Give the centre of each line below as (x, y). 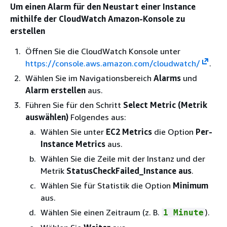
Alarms (167, 78)
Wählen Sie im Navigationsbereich (89, 78)
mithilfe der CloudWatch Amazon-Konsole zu (98, 18)
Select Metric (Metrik (165, 105)
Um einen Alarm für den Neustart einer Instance (103, 6)
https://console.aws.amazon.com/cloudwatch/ (113, 63)
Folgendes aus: (97, 117)
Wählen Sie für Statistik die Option (107, 185)
